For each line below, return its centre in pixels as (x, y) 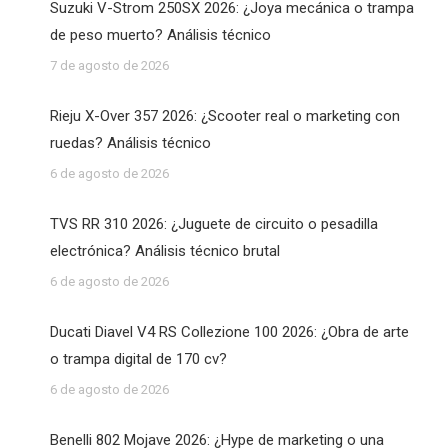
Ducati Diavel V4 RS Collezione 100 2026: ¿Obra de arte (229, 332)
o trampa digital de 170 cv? (138, 359)
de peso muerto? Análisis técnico (160, 35)
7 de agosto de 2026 (109, 65)
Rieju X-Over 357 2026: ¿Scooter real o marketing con (225, 116)
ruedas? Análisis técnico (130, 143)
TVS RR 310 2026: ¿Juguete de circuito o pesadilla (214, 224)
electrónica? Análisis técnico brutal (165, 251)
